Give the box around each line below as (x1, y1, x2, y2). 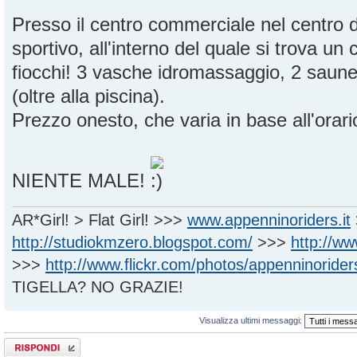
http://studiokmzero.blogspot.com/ (12, 233, 253, 252)
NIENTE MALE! (12, 170, 151, 191)
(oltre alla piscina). (12, 85, 165, 107)
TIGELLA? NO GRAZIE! (12, 278, 183, 296)
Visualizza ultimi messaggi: (199, 316, 304, 326)
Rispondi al (4, 338, 46, 348)
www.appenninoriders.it (187, 211, 351, 229)
